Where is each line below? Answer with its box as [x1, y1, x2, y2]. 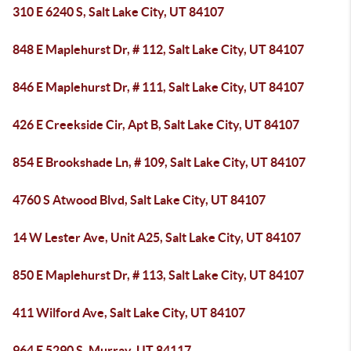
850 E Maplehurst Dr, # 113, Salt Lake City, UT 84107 [13, 268, 304, 282]
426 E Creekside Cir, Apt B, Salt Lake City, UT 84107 [13, 118, 299, 132]
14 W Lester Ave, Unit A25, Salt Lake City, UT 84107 [13, 230, 301, 244]
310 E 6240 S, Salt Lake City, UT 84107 [13, 5, 224, 19]
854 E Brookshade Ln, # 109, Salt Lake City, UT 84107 [13, 155, 306, 169]
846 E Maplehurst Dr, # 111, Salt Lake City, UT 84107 [13, 80, 304, 94]
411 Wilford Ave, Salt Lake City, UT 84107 [13, 306, 245, 320]
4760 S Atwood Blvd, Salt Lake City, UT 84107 [13, 193, 266, 207]
